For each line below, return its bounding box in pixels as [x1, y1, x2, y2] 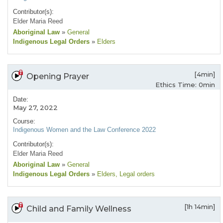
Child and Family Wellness [26, 204, 131, 214]
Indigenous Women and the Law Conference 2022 [13, 126, 156, 134]
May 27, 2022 [13, 104, 58, 112]
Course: [13, 117, 35, 125]
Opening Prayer [26, 72, 89, 82]
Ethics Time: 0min [155, 81, 215, 89]
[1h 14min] [184, 203, 215, 211]
